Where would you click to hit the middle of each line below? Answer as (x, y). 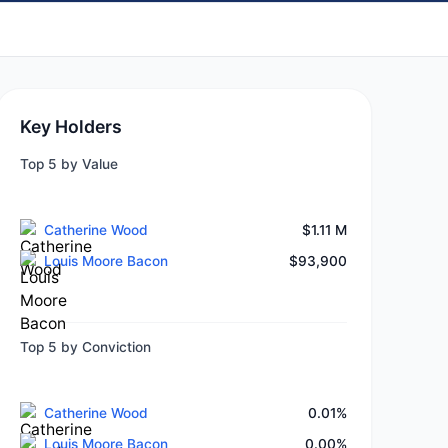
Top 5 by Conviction (86, 347)
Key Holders (71, 126)
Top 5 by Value (69, 164)
